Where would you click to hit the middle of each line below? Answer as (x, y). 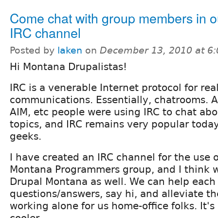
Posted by (34, 50)
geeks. (26, 136)
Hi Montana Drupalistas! (68, 66)
